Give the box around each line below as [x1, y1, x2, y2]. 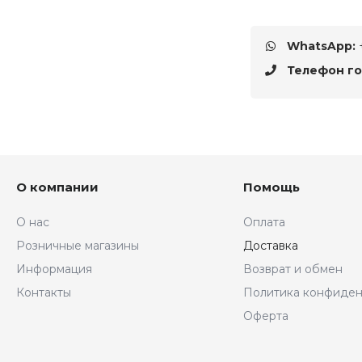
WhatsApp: [287, 39, 356, 53]
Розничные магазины [16, 238, 139, 253]
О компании [16, 179, 99, 195]
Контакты [16, 285, 71, 300]
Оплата [243, 215, 286, 229]
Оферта [243, 309, 289, 323]
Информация [16, 262, 92, 276]
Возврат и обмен [243, 262, 343, 276]
